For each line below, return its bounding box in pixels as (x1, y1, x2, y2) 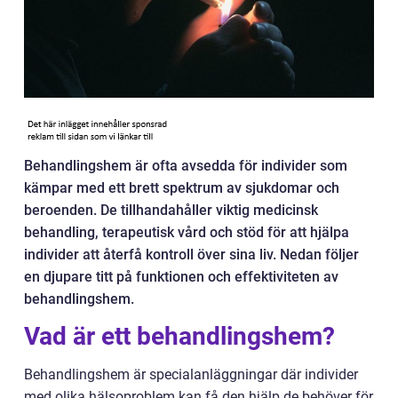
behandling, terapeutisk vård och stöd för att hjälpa (24, 224, 349, 241)
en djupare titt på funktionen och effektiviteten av (24, 268, 338, 285)
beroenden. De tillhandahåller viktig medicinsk (24, 202, 318, 219)
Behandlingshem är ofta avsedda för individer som (24, 157, 347, 174)
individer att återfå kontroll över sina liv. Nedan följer (24, 246, 359, 263)
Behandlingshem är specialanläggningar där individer (24, 366, 358, 383)
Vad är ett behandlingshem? (24, 322, 335, 351)
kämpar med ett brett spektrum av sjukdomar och (24, 179, 339, 196)
